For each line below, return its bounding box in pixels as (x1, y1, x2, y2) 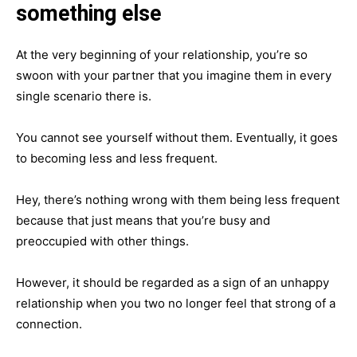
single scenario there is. (16, 88, 151, 104)
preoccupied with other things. (16, 233, 189, 249)
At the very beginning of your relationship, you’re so (16, 46, 308, 62)
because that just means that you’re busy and (16, 212, 270, 228)
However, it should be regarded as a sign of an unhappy (16, 274, 329, 290)
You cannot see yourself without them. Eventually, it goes (16, 129, 338, 145)
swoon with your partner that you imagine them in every (16, 67, 331, 83)
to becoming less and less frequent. (16, 150, 218, 166)
